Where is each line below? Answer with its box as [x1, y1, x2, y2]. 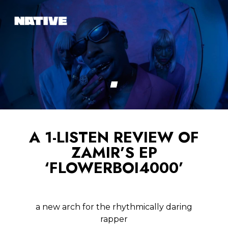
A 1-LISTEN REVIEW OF [29, 126, 199, 149]
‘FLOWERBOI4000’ [44, 157, 184, 179]
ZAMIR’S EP [71, 141, 157, 164]
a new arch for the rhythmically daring [36, 202, 192, 212]
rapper [100, 214, 128, 224]
